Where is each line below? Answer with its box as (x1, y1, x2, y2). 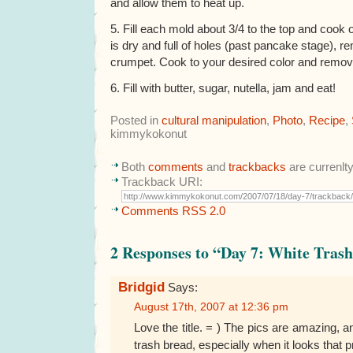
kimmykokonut (110, 127, 187, 140)
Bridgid (118, 279, 165, 295)
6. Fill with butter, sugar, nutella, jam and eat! (110, 81, 336, 95)
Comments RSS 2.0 (121, 203, 225, 217)
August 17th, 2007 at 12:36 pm (134, 300, 288, 313)
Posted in (110, 113, 162, 127)
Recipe (309, 113, 345, 127)
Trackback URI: (121, 175, 203, 188)
